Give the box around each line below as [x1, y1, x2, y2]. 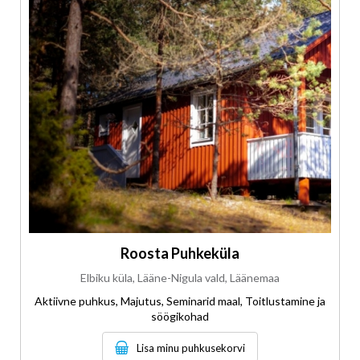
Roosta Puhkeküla [121, 243, 239, 262]
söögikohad [151, 309, 209, 323]
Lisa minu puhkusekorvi [137, 341, 245, 354]
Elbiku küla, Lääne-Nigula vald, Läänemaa [80, 270, 280, 284]
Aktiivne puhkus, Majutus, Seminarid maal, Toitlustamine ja [35, 293, 325, 308]
